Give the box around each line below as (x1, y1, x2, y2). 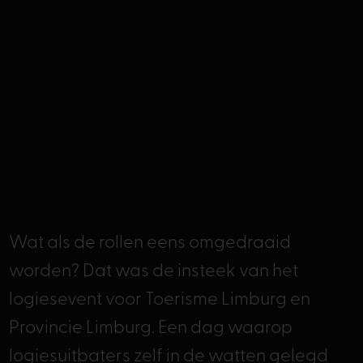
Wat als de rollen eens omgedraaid (8, 234, 291, 253)
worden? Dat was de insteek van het (8, 263, 298, 281)
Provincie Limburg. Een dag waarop (8, 319, 293, 338)
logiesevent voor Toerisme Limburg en (8, 291, 310, 310)
